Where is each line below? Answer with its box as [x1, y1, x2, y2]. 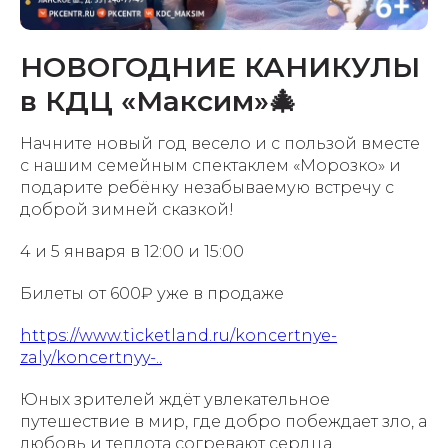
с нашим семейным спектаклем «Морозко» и [20, 156, 401, 175]
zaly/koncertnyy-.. [20, 348, 162, 367]
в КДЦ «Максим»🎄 [20, 84, 297, 118]
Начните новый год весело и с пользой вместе [20, 134, 420, 153]
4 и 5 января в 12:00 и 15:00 [20, 242, 244, 261]
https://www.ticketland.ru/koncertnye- [20, 326, 337, 345]
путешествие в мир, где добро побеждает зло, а [20, 412, 427, 431]
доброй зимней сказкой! [20, 200, 234, 219]
